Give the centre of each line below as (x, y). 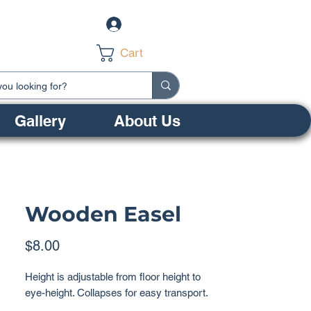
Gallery (40, 120)
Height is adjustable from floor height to (113, 277)
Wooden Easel (103, 214)
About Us (147, 120)
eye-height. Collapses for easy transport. (118, 293)
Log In (145, 24)
